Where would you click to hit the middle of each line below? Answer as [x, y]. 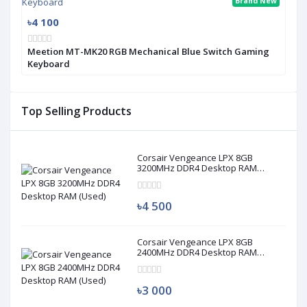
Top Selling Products [76, 111]
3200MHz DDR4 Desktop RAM [197, 168]
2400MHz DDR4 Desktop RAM [197, 252]
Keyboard [49, 63]
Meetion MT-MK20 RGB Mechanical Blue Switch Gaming [148, 51]
